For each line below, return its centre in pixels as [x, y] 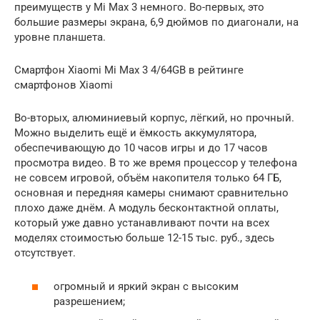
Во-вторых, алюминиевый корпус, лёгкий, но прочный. [154, 118]
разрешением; [89, 301]
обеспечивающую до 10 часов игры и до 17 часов [141, 148]
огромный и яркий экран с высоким [146, 286]
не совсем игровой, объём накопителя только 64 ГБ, [148, 178]
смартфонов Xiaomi [64, 85]
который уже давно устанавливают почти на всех [142, 223]
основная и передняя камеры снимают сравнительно [151, 193]
